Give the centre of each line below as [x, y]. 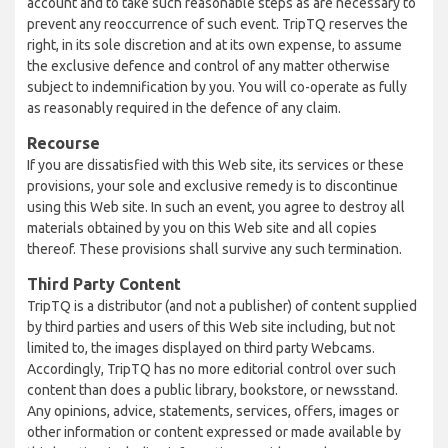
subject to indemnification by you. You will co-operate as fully [217, 87]
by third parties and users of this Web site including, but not [211, 327]
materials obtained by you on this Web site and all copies [202, 228]
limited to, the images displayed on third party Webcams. [201, 348]
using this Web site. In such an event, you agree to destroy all [216, 207]
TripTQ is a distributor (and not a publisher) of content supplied [222, 306]
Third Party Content [104, 284]
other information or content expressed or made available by [214, 432]
